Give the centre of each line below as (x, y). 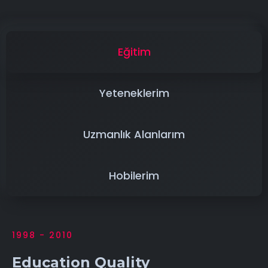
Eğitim (134, 51)
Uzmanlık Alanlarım (134, 134)
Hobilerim (134, 175)
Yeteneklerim (134, 93)
